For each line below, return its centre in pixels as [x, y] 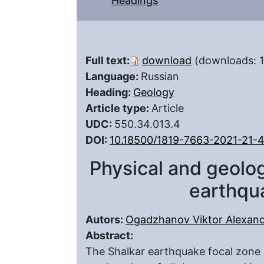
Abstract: [110, 235]
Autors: [105, 220]
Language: [113, 76]
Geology [154, 92]
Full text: [108, 60]
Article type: [118, 108]
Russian [160, 76]
